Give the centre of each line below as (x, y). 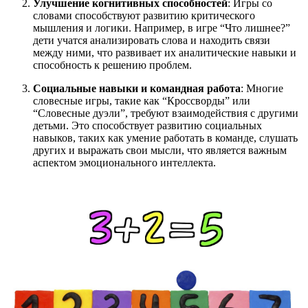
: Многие (262, 89)
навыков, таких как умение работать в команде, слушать (165, 138)
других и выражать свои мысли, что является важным (160, 151)
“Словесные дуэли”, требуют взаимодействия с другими (166, 113)
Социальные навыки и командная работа (137, 89)
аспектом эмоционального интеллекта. (124, 163)
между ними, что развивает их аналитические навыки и (165, 53)
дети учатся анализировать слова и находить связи (152, 41)
